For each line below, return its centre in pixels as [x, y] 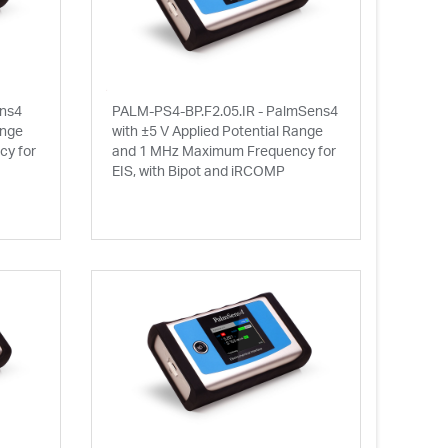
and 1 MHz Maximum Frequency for [223, 150]
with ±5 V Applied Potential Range [217, 130]
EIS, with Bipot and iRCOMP [198, 170]
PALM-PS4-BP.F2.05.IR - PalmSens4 [224, 110]
